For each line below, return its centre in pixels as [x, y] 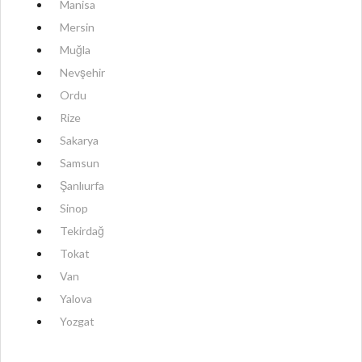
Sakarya [79, 141]
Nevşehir [82, 73]
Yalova [76, 299]
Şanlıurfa [82, 186]
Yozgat [77, 322]
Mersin [77, 27]
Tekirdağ [82, 231]
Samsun [80, 163]
